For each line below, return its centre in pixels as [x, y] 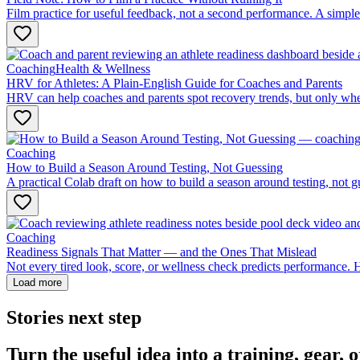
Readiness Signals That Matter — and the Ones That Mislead [162, 252]
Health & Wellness [103, 68]
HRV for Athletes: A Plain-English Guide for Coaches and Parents [174, 83]
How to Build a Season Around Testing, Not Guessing [145, 167]
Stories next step [74, 317]
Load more [37, 282]
